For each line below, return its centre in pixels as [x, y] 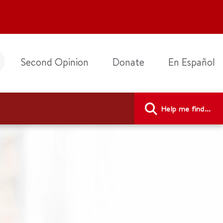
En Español [192, 62]
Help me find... [186, 109]
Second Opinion [55, 62]
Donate [128, 62]
